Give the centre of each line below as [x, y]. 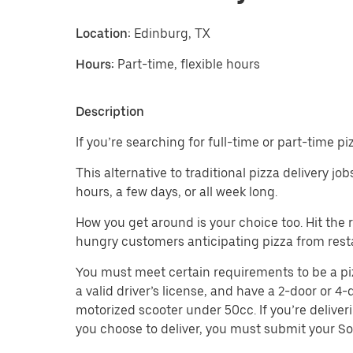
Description [110, 111]
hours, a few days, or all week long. [176, 191]
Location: [103, 33]
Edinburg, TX [171, 33]
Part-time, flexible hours [189, 64]
